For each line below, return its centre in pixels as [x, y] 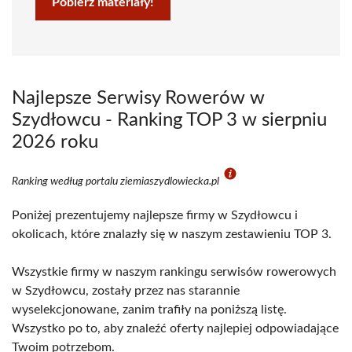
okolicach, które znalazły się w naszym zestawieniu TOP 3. [172, 234]
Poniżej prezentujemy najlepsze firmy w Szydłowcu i [155, 215]
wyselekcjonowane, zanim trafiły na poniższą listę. [149, 310]
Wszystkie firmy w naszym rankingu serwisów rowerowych [174, 272]
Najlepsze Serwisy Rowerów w [138, 98]
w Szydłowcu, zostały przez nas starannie [126, 291]
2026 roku [55, 142]
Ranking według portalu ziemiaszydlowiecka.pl [117, 181]
